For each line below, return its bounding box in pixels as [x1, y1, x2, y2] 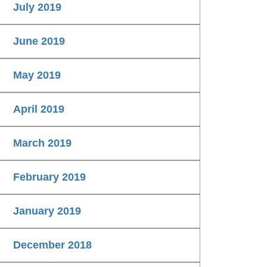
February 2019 [13, 171, 86, 184]
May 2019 [13, 69, 61, 82]
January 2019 [13, 205, 81, 218]
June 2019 [13, 35, 65, 48]
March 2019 [13, 137, 72, 150]
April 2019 [13, 103, 64, 116]
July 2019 [13, 1, 61, 14]
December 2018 [13, 239, 92, 252]
